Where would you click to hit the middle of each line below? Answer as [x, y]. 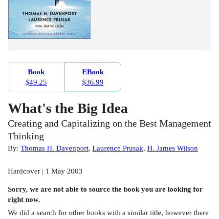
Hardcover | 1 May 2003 [45, 171]
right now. [24, 199]
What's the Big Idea [68, 108]
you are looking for [171, 189]
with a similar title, [135, 212]
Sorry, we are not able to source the [66, 189]
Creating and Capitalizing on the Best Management [109, 124]
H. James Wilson [173, 148]
